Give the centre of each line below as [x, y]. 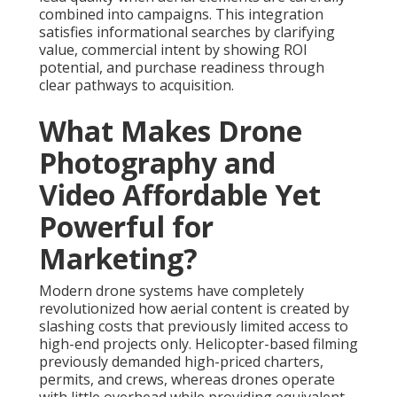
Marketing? [118, 259]
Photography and [157, 163]
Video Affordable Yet [180, 195]
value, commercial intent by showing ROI [173, 50]
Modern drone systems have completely [171, 291]
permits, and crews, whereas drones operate [187, 380]
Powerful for [126, 227]
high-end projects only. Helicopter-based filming [198, 344]
